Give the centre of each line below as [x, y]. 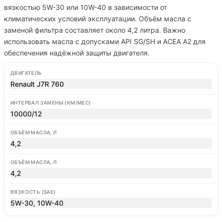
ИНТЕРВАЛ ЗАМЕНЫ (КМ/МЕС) [51, 103]
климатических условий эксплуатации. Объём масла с [98, 19]
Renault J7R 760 [37, 84]
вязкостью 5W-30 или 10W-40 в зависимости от [85, 7]
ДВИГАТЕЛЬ [26, 73]
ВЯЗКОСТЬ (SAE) [33, 192]
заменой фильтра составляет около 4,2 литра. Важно [95, 30]
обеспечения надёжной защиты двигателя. [77, 53]
